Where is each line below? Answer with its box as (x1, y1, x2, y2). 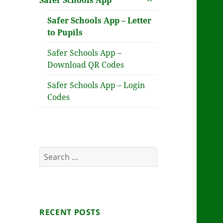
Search (39, 147, 66, 158)
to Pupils (47, 27, 83, 38)
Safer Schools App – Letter (47, 15, 152, 26)
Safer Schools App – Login (47, 80, 145, 91)
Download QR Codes (47, 59, 124, 71)
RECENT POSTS (39, 207, 101, 218)
